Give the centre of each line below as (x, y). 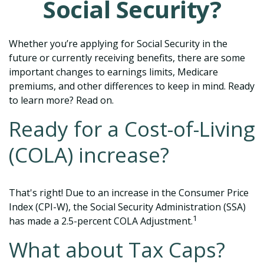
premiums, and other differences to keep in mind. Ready (132, 86)
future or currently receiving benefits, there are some (127, 58)
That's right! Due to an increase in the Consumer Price (129, 193)
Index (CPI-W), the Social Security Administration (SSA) (127, 207)
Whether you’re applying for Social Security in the (118, 44)
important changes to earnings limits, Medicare (113, 72)
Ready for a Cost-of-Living (132, 129)
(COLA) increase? (89, 155)
